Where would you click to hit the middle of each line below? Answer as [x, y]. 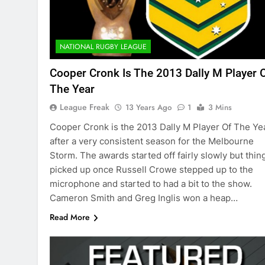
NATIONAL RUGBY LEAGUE [103, 47]
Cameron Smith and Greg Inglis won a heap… [144, 198]
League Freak [85, 107]
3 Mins [220, 108]
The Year [72, 89]
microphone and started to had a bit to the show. [151, 184]
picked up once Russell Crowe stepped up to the [151, 170]
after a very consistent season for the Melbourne [152, 141]
